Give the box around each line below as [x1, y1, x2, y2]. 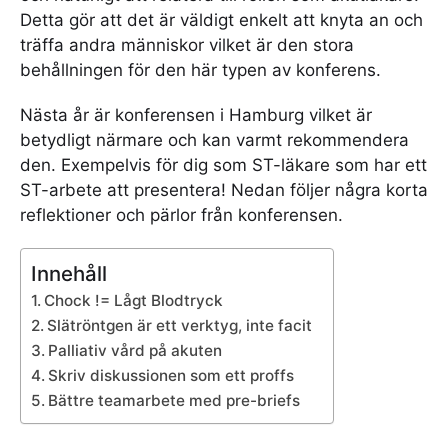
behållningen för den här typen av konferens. [20, 60, 381, 80]
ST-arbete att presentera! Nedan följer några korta [20, 179, 428, 200]
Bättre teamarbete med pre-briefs [48, 390, 301, 410]
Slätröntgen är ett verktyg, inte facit [47, 315, 313, 335]
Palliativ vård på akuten [48, 340, 223, 360]
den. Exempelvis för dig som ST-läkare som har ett [20, 154, 427, 175]
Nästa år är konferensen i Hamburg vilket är [20, 104, 372, 125]
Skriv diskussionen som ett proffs [48, 365, 295, 385]
